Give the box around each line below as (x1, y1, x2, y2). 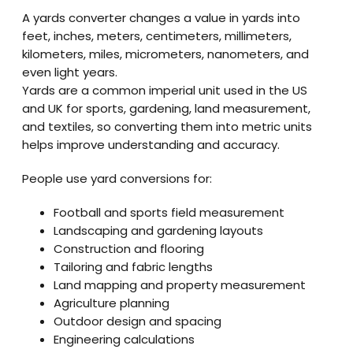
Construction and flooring (54, 240, 204, 257)
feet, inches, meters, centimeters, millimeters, (22, 27, 292, 44)
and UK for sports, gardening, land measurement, (22, 99, 310, 117)
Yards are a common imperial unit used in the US (22, 81, 307, 98)
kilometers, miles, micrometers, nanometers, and (22, 45, 309, 62)
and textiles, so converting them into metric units (22, 117, 312, 135)
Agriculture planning (54, 294, 169, 311)
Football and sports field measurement (54, 203, 284, 221)
